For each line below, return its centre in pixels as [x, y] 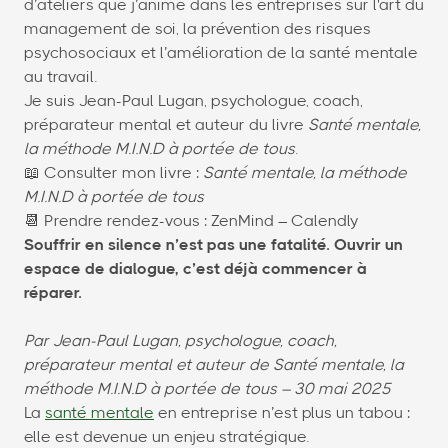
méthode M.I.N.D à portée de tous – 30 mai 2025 [207, 389]
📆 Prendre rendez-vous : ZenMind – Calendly [191, 221]
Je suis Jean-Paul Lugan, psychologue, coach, [193, 101]
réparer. [53, 293]
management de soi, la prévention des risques [197, 29]
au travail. [60, 77]
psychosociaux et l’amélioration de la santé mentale [221, 53]
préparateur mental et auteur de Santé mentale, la [214, 365]
